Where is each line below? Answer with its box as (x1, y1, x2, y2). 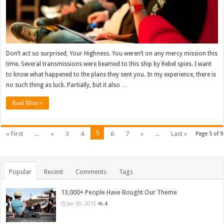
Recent (44, 167, 63, 175)
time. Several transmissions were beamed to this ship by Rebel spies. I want (6, 60, 212, 67)
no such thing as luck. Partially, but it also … (6, 81, 128, 88)
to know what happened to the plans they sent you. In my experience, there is (6, 70, 216, 78)
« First (6, 129, 23, 137)
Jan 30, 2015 (67, 200, 97, 206)
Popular (9, 167, 32, 175)
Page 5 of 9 (195, 130, 223, 137)
